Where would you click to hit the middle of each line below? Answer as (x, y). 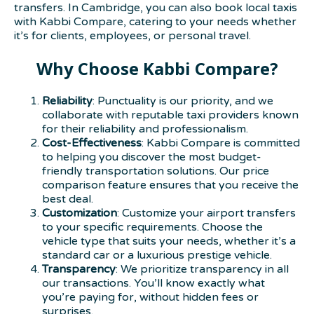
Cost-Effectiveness (92, 143)
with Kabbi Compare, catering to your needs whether (155, 21)
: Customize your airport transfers (206, 213)
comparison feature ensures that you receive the (170, 185)
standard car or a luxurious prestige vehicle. (157, 255)
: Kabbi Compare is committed (221, 143)
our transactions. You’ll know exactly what (153, 283)
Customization (80, 213)
